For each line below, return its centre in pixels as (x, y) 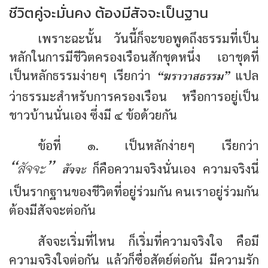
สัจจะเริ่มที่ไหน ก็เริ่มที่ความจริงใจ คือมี (148, 241)
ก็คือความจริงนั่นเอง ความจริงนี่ (176, 169)
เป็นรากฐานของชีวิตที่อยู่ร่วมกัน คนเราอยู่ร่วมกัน (134, 191)
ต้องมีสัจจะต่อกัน (52, 210)
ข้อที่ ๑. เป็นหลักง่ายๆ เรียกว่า (148, 145)
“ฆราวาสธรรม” (193, 77)
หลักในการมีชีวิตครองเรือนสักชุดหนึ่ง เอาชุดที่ (134, 56)
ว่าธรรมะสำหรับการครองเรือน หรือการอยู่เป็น (134, 96)
